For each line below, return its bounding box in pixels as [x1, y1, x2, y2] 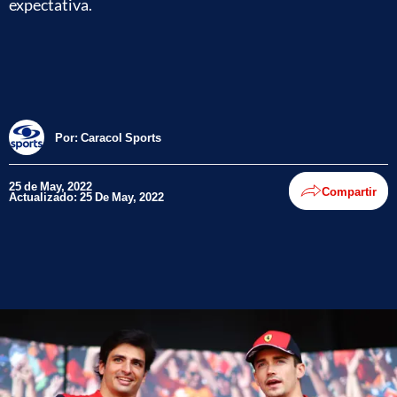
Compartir [322, 183, 377, 198]
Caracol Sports [81, 129, 161, 144]
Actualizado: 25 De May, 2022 [9, 189, 164, 204]
